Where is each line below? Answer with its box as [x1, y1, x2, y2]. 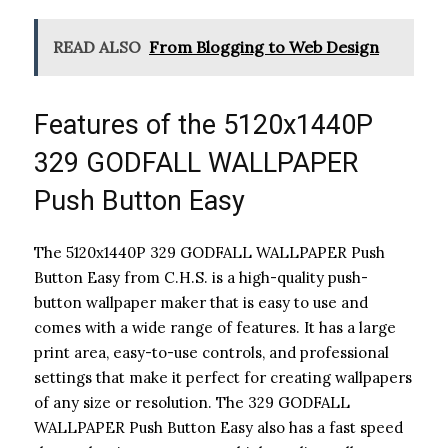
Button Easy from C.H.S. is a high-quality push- [34, 267, 368, 287]
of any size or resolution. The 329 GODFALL [34, 392, 350, 412]
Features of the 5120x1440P [34, 108, 373, 141]
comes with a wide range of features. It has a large [34, 317, 396, 337]
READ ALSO [53, 36, 141, 57]
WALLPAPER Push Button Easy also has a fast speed [34, 417, 403, 437]
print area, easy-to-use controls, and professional [34, 342, 389, 362]
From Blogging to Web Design [149, 36, 379, 57]
